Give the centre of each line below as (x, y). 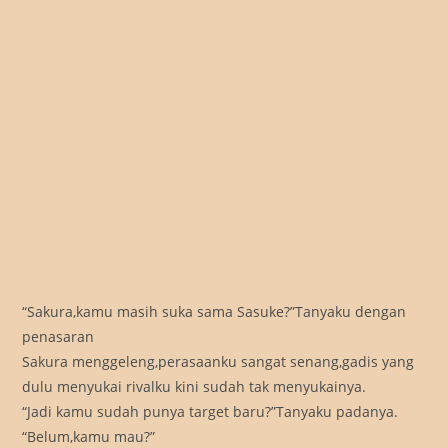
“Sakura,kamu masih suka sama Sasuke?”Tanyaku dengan (214, 312)
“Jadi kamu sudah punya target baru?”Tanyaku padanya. (210, 412)
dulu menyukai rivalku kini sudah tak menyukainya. (194, 387)
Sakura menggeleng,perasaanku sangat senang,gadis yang (218, 362)
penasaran (58, 337)
